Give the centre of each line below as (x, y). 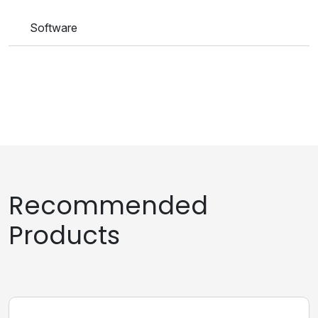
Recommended (108, 206)
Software (54, 28)
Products (64, 236)
